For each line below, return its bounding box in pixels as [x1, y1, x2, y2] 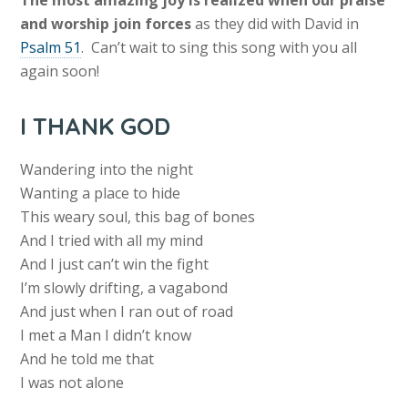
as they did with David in [191, 14, 360, 35]
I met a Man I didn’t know [20, 325, 192, 346]
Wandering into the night [20, 159, 194, 180]
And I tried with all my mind [20, 230, 204, 251]
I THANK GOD [20, 111, 171, 142]
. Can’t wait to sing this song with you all [81, 37, 358, 58]
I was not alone [20, 372, 125, 393]
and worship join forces [20, 14, 192, 35]
